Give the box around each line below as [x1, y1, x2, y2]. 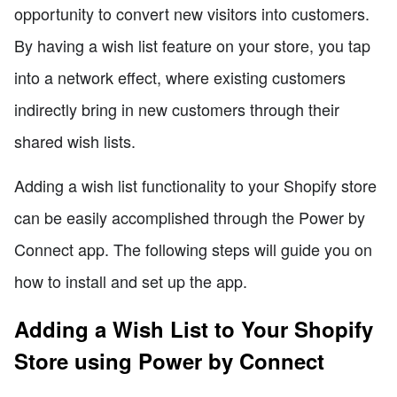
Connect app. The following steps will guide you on [14, 237, 372, 261]
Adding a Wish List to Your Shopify [14, 314, 373, 345]
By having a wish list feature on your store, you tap [14, 34, 370, 58]
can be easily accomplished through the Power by [14, 206, 365, 230]
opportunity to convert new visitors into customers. [14, 2, 370, 26]
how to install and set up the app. [14, 269, 247, 293]
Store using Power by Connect [14, 346, 324, 377]
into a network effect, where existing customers [14, 66, 346, 90]
